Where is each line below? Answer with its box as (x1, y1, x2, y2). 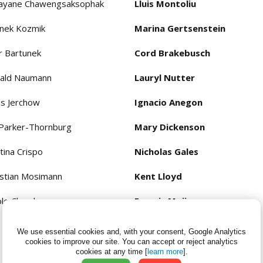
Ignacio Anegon (134, 96, 203, 109)
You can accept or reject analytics (122, 237, 238, 246)
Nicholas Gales (134, 146, 198, 158)
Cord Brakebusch (134, 47, 210, 59)
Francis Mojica (134, 195, 197, 207)
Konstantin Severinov (134, 244, 230, 257)
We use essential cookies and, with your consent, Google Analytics (17, 227, 246, 236)
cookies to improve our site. (25, 237, 122, 246)
